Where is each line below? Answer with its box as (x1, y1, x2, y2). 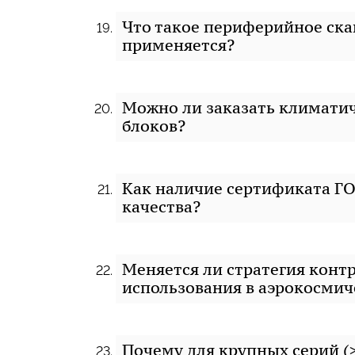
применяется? (122, 35, 235, 55)
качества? (122, 197, 200, 217)
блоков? (122, 116, 185, 136)
